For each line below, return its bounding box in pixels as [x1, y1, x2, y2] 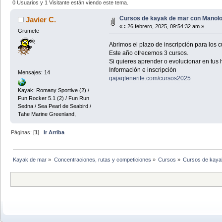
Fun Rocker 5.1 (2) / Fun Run [17, 95, 89, 101]
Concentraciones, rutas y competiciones [54, 156, 151, 163]
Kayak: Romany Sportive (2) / [17, 87, 89, 93]
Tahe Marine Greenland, [17, 111, 76, 117]
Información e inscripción [109, 66, 176, 73]
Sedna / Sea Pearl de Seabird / [17, 103, 91, 109]
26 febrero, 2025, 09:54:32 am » [125, 23, 204, 29]
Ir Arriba [44, 129, 65, 135]
